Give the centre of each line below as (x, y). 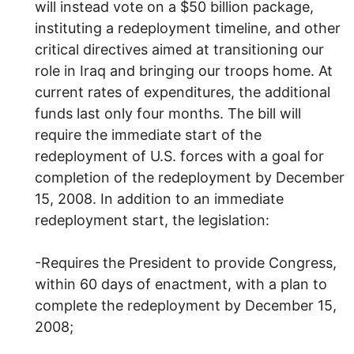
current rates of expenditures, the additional (183, 92)
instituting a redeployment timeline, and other (188, 28)
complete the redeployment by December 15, (186, 305)
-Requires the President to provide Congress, (186, 262)
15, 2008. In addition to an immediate (159, 198)
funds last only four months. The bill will (168, 113)
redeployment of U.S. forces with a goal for (179, 156)
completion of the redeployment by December (190, 177)
